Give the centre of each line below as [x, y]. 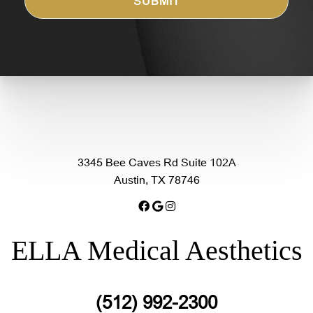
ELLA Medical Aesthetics [156, 250]
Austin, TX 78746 [156, 180]
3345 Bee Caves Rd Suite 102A [156, 162]
